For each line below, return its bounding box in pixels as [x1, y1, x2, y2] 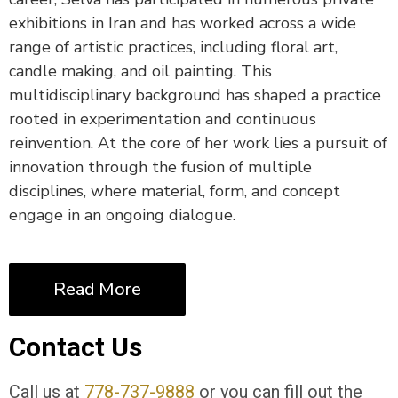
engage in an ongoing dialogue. [9, 204, 235, 227]
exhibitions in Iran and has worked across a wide [9, 12, 356, 35]
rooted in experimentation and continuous [9, 108, 316, 131]
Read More [53, 277, 141, 302]
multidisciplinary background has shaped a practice [9, 84, 381, 107]
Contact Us [9, 331, 142, 363]
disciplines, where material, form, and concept [9, 180, 340, 203]
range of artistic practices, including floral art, [9, 36, 338, 59]
